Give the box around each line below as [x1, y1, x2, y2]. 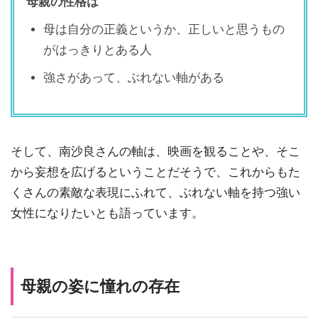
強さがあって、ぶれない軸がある [43, 70, 225, 84]
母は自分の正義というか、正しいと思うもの [43, 22, 285, 36]
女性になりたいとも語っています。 [11, 206, 204, 220]
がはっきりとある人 [43, 43, 153, 57]
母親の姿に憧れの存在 [21, 278, 180, 296]
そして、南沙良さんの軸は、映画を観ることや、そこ [11, 144, 300, 158]
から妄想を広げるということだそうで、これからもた [11, 165, 300, 179]
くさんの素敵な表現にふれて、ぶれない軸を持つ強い [11, 185, 300, 199]
